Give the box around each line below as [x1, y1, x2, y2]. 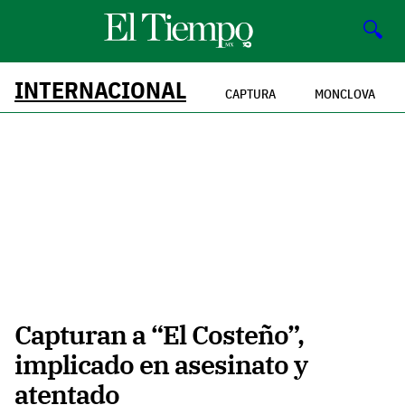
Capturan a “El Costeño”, [14, 317, 304, 353]
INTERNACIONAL [14, 74, 186, 105]
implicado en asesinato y [14, 347, 307, 382]
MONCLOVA [315, 85, 375, 102]
